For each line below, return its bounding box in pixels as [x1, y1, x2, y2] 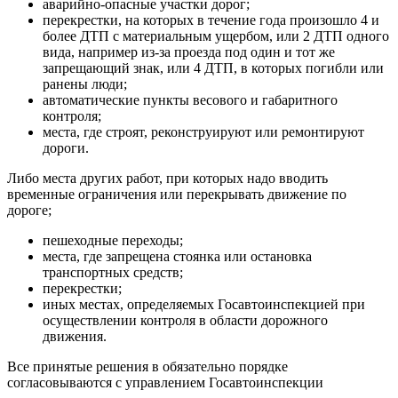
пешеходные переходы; [43, 232, 183, 248]
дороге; [7, 202, 52, 218]
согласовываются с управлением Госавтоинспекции [7, 374, 323, 390]
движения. [43, 328, 107, 344]
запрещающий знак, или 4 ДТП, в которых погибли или [43, 60, 384, 76]
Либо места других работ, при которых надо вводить [7, 170, 328, 186]
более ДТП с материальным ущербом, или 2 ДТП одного [43, 28, 389, 44]
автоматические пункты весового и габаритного [43, 92, 338, 107]
